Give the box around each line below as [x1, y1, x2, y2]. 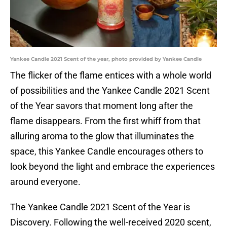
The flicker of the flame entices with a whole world [10, 70, 211, 81]
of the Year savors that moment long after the [10, 100, 193, 111]
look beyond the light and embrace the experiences [10, 161, 215, 172]
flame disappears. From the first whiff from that [10, 116, 201, 127]
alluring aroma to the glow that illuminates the [10, 131, 194, 142]
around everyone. [10, 176, 81, 187]
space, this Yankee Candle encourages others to [10, 146, 203, 157]
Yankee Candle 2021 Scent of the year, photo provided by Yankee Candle [10, 56, 202, 63]
